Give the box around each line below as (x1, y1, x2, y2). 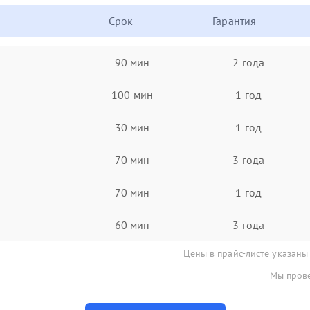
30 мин (114, 120, 150, 134)
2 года (232, 55, 264, 69)
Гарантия (212, 14, 257, 28)
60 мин (114, 217, 150, 232)
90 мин (114, 55, 150, 69)
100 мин (111, 87, 153, 102)
